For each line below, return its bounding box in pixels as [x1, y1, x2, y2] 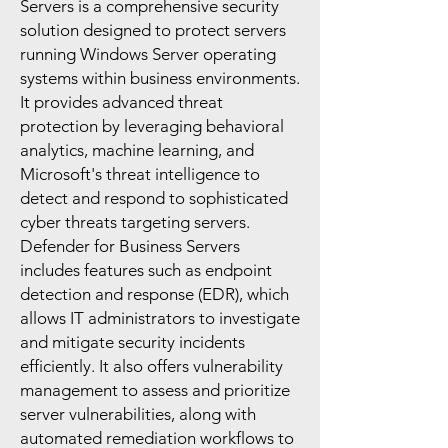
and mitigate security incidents [20, 332, 245, 352]
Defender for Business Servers [20, 236, 240, 256]
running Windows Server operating [20, 44, 276, 64]
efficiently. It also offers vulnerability [20, 356, 283, 376]
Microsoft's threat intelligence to [20, 164, 260, 184]
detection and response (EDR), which [20, 284, 289, 304]
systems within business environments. [20, 68, 300, 88]
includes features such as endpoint [20, 260, 272, 280]
